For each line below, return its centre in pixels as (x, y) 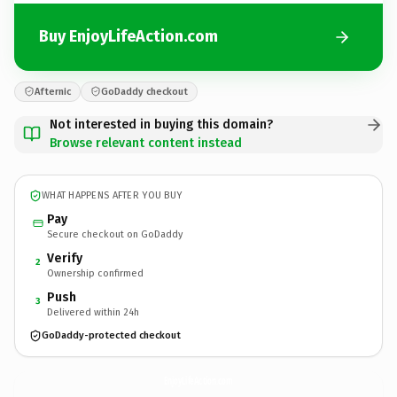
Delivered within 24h (93, 312)
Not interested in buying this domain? (161, 124)
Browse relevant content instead (146, 143)
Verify (65, 258)
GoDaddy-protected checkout (111, 335)
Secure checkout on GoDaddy (115, 234)
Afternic (53, 91)
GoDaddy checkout (144, 91)
